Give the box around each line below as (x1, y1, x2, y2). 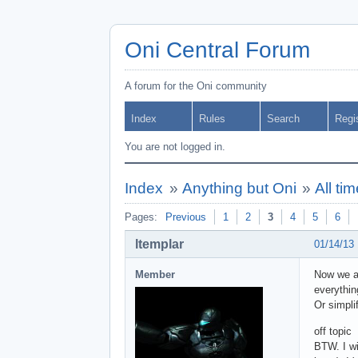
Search (267, 113, 300, 125)
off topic (314, 324, 352, 337)
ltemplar (135, 237, 184, 251)
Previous (165, 211, 206, 223)
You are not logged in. (125, 141, 225, 153)
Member (135, 268, 175, 280)
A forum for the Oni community (125, 80, 267, 92)
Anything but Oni (181, 180, 296, 197)
